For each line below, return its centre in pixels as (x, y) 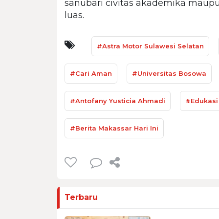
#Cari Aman (91, 73)
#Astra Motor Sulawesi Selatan (150, 46)
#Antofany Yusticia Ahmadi (118, 100)
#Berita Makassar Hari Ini (114, 128)
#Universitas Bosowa (169, 73)
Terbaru (81, 197)
